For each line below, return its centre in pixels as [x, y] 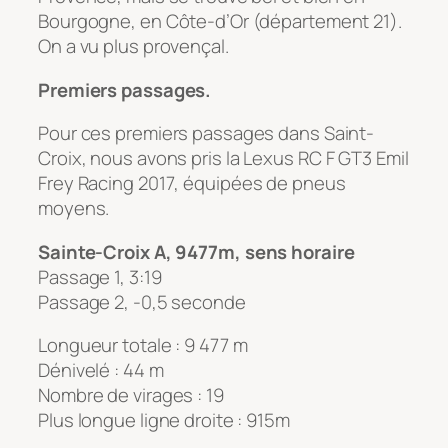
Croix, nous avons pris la [141, 158]
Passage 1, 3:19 [100, 276]
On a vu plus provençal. [133, 46]
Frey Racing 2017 [106, 183]
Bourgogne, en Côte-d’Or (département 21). [220, 21]
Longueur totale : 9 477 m [143, 345]
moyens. [74, 208]
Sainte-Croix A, [107, 251]
